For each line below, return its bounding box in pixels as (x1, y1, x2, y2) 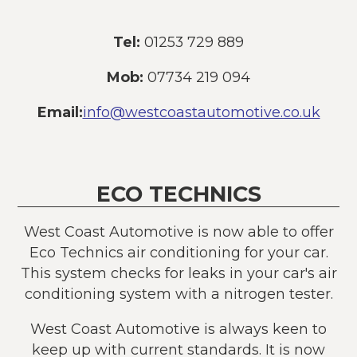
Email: (37, 103, 83, 120)
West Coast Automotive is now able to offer (23, 222, 334, 240)
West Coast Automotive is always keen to (30, 320, 327, 337)
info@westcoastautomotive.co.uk (82, 103, 320, 120)
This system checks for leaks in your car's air (20, 264, 337, 281)
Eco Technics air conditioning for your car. (29, 243, 328, 261)
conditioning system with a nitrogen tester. (24, 284, 333, 302)
